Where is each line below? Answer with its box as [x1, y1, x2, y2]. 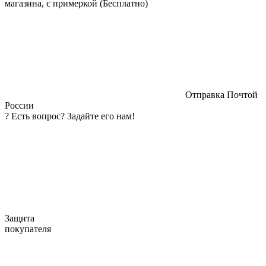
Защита [5, 213, 34, 223]
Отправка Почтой [183, 89, 258, 100]
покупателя [5, 223, 51, 234]
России [5, 100, 34, 110]
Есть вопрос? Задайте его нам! [11, 110, 135, 121]
